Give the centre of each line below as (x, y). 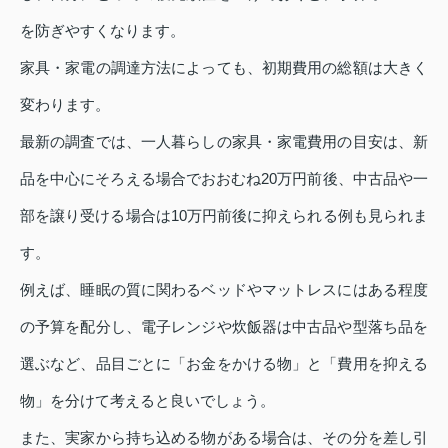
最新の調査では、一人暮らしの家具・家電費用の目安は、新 (224, 142)
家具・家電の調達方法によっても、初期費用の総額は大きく (224, 68)
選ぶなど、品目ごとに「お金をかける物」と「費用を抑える (224, 364)
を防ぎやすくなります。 (102, 31)
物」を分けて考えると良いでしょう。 (147, 401)
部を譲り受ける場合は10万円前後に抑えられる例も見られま (224, 216)
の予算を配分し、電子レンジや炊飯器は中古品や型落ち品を (224, 327)
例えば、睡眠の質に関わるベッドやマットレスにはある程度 (224, 290)
